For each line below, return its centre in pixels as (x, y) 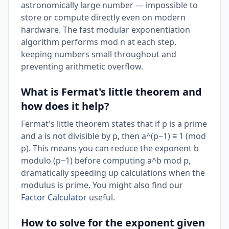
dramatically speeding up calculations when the (113, 173)
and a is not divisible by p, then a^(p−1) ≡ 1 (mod (113, 136)
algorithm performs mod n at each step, (99, 42)
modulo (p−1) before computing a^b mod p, (106, 161)
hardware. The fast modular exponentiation (106, 30)
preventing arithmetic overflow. (82, 66)
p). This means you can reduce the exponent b (110, 148)
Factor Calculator (54, 197)
